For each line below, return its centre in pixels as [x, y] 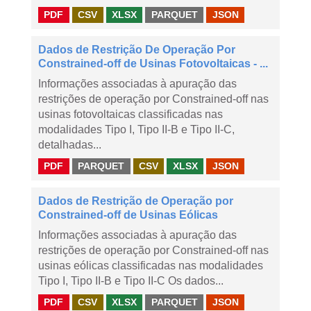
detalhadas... [70, 145]
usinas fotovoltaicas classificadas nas [131, 114]
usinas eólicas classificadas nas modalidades [151, 266]
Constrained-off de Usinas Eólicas [128, 215]
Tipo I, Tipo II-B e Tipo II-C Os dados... [131, 281]
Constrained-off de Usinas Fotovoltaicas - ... [153, 64]
